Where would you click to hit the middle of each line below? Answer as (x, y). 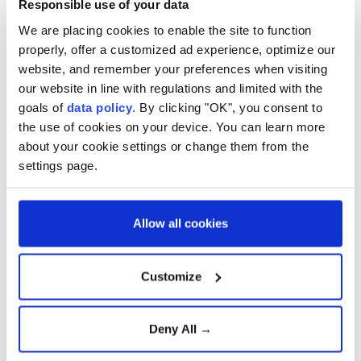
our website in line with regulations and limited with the (171, 87)
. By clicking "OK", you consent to (227, 107)
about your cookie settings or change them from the (164, 145)
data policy (99, 107)
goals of (43, 107)
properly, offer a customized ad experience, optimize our (177, 49)
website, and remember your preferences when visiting (173, 68)
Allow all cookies (180, 223)
